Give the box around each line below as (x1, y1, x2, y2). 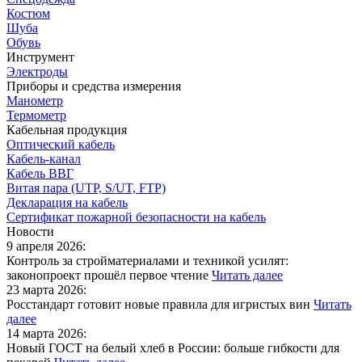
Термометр (6, 108, 66, 123)
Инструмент (6, 50, 74, 65)
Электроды (6, 65, 68, 79)
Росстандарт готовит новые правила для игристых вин (6, 297, 314, 312)
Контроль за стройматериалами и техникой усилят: (6, 254, 288, 268)
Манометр (6, 94, 63, 108)
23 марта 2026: (6, 283, 86, 297)
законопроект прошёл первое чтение (6, 268, 212, 283)
